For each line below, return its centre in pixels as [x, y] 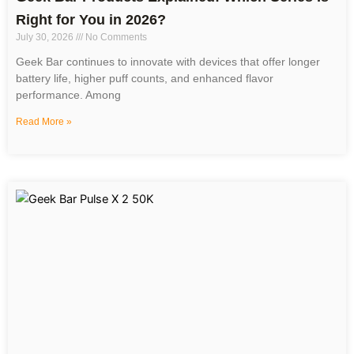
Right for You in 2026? [91, 20]
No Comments [115, 38]
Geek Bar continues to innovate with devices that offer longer [168, 62]
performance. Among [68, 95]
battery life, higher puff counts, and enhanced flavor [145, 79]
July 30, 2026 [46, 38]
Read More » [44, 122]
